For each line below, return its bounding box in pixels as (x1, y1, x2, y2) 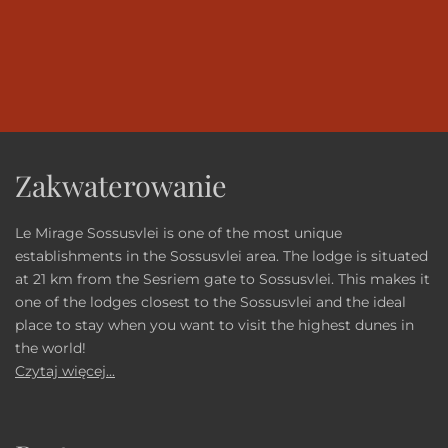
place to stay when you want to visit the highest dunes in (15, 316, 414, 335)
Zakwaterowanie (15, 166, 227, 205)
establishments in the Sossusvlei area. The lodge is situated (15, 247, 428, 266)
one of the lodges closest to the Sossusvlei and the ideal (15, 293, 406, 312)
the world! (15, 339, 86, 358)
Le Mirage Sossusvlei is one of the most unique (15, 224, 342, 243)
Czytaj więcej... (15, 362, 115, 381)
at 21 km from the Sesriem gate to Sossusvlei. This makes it (15, 270, 430, 289)
